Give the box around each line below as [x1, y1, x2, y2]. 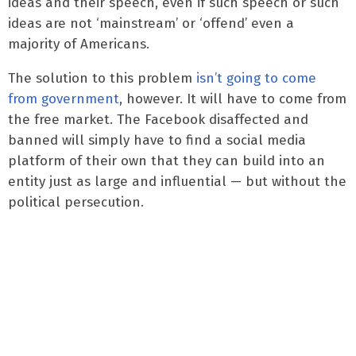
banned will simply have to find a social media [8, 131, 306, 149]
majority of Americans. [8, 35, 149, 52]
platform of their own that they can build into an [8, 152, 325, 169]
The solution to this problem [8, 69, 196, 87]
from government [8, 90, 119, 107]
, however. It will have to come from [119, 90, 346, 107]
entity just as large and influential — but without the [8, 172, 346, 190]
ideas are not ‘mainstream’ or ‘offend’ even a [8, 14, 294, 32]
